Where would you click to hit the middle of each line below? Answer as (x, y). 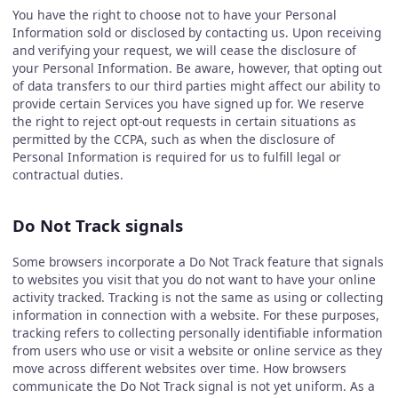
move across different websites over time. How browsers (179, 369)
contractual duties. (68, 175)
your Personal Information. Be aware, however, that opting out (197, 68)
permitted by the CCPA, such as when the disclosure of (173, 139)
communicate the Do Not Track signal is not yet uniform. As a (193, 386)
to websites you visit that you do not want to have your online (194, 280)
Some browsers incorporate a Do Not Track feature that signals (198, 262)
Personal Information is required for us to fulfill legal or (176, 157)
